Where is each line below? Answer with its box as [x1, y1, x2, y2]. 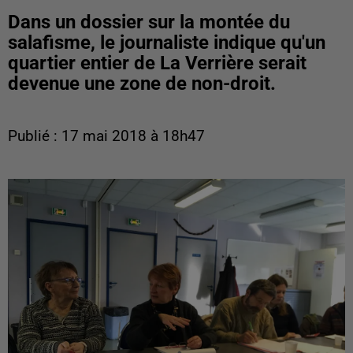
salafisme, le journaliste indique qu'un [8, 32, 325, 54]
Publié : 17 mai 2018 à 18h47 [8, 128, 205, 145]
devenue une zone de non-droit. [8, 72, 276, 95]
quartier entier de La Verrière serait [8, 52, 307, 74]
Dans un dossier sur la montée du [8, 11, 290, 33]
